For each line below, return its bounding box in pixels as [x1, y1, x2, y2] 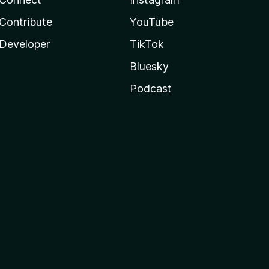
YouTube [129, 16, 174, 28]
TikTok [129, 38, 164, 50]
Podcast [129, 82, 172, 95]
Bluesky [129, 60, 169, 73]
